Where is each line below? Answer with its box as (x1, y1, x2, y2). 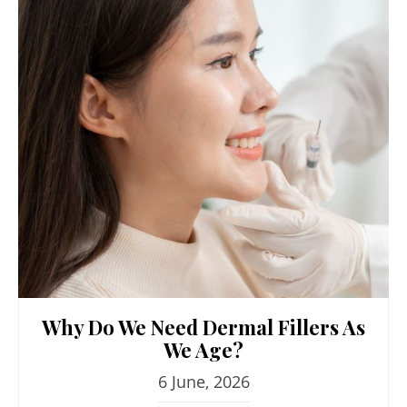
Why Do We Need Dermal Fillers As (42, 313, 365, 341)
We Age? (164, 335, 243, 363)
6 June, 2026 (157, 370, 250, 392)
